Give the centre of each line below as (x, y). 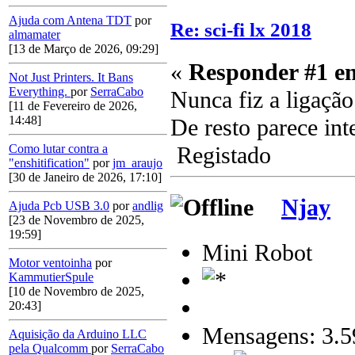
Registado (221, 156)
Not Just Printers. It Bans (71, 78)
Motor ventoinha (50, 263)
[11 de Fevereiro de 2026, (73, 106)
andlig (148, 206)
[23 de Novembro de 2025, (76, 220)
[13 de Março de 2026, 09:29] (84, 49)
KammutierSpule (51, 277)
